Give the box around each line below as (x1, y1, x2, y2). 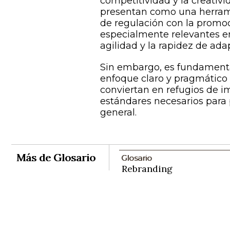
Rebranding (121, 162, 172, 175)
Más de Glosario (16, 150, 95, 164)
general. (100, 106, 137, 118)
